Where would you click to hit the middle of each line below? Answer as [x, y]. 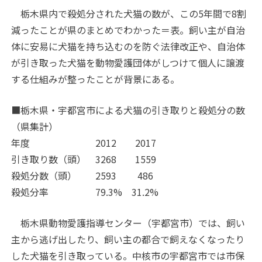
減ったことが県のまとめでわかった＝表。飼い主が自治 [128, 30]
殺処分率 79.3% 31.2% [85, 192]
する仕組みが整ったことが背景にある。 [96, 79]
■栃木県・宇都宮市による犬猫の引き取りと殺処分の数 [128, 110]
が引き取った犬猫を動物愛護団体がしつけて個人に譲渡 [128, 63]
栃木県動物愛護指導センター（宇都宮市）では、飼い [128, 223]
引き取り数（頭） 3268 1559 [84, 159]
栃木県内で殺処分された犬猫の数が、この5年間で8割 [129, 14]
